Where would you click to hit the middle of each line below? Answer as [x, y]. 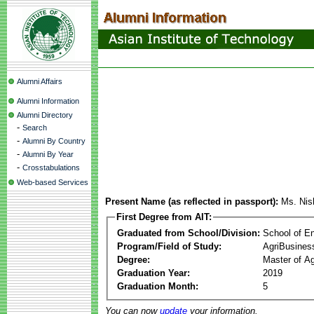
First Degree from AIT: [164, 217]
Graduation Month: [158, 286]
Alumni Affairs [40, 81]
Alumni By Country [54, 141]
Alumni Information [48, 101]
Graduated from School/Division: [189, 233]
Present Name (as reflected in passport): [192, 202]
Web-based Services [53, 182]
